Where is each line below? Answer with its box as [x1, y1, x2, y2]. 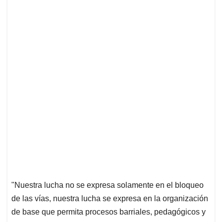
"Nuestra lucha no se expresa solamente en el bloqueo [11, 180, 204, 189]
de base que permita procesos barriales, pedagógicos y [11, 207, 206, 216]
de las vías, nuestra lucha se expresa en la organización [11, 194, 208, 203]
